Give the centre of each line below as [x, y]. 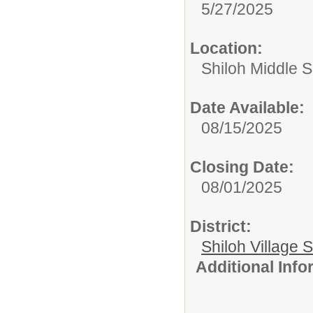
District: [221, 227]
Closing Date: [242, 167]
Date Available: [247, 108]
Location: [226, 49]
